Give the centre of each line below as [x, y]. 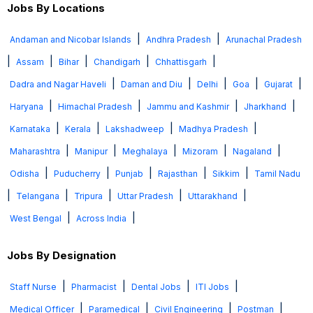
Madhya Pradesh [213, 129]
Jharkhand [265, 107]
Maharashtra [35, 151]
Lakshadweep [135, 129]
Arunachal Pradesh [264, 39]
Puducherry [77, 174]
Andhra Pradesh [179, 39]
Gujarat [278, 84]
